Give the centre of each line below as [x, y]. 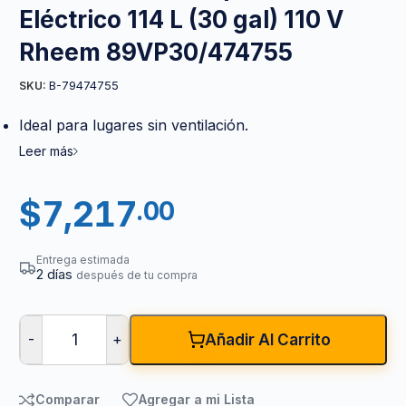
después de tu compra [137, 275]
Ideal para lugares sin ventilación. [134, 125]
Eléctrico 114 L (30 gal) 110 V [181, 19]
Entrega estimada [83, 259]
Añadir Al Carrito [267, 339]
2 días [56, 274]
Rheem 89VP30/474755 [156, 52]
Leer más [46, 150]
